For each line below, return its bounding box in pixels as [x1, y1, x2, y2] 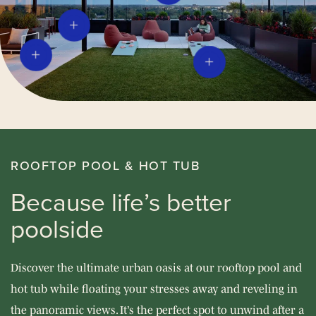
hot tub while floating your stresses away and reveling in [11, 281, 298, 295]
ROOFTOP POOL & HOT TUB [11, 156, 200, 175]
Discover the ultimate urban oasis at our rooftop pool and [11, 260, 302, 274]
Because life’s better [11, 183, 231, 221]
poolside [11, 210, 104, 248]
